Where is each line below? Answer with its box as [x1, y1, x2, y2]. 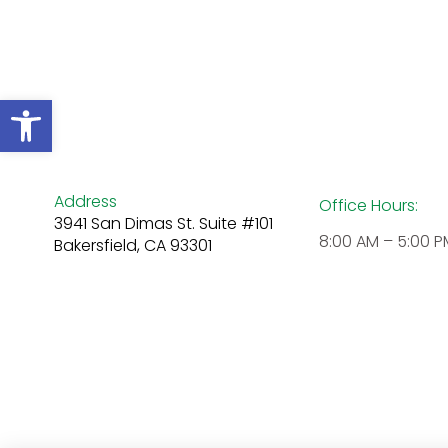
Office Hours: [319, 193, 419, 217]
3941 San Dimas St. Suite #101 [53, 212, 273, 236]
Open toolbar [9, 86, 127, 131]
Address [53, 190, 117, 214]
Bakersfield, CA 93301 [53, 234, 212, 258]
